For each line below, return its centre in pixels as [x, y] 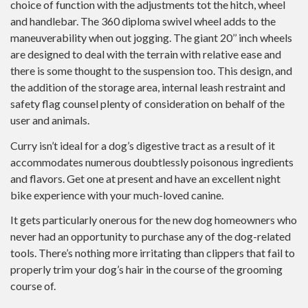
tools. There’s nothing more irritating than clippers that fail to [153, 253]
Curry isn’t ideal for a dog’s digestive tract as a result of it [143, 145]
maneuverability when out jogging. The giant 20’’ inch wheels [151, 37]
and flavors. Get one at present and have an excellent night [145, 178]
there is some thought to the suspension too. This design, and [151, 70]
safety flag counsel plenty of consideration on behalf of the [147, 103]
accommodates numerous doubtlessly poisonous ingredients [152, 162]
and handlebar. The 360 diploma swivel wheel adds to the [143, 21]
